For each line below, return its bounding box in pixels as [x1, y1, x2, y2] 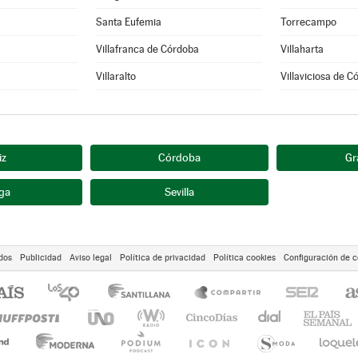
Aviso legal [70, 253, 112, 263]
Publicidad [20, 253, 62, 263]
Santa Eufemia [96, 16, 162, 28]
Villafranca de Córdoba [96, 43, 200, 55]
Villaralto [96, 70, 137, 82]
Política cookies [213, 253, 276, 263]
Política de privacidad [120, 253, 205, 263]
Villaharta [280, 43, 324, 55]
